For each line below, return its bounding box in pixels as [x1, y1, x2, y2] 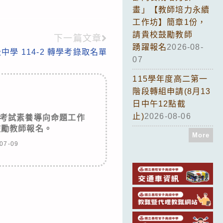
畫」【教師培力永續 [132, 5, 210, 14]
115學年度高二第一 [132, 74, 208, 83]
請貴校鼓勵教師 [132, 30, 193, 39]
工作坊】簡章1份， [132, 17, 207, 26]
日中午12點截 [132, 99, 186, 108]
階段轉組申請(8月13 [132, 87, 211, 96]
